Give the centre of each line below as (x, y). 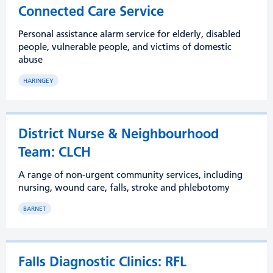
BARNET (35, 209)
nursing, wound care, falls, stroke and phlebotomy (124, 187)
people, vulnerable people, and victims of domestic (125, 47)
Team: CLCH (55, 152)
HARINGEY (38, 81)
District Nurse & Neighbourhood (119, 133)
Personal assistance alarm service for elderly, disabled (129, 34)
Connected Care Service (91, 11)
